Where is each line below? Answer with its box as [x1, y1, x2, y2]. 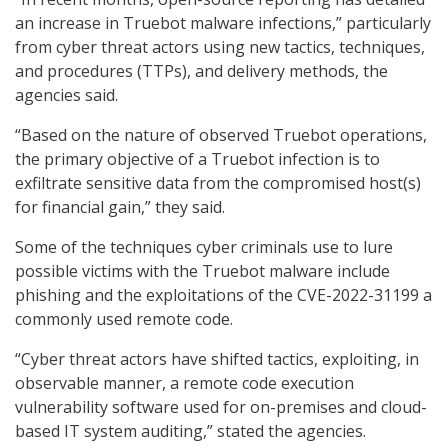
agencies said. [15, 84, 118, 107]
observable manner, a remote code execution [15, 372, 354, 395]
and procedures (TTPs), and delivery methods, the [15, 60, 388, 83]
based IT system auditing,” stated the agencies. [15, 420, 366, 443]
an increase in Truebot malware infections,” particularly [15, 12, 431, 35]
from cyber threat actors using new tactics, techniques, [15, 36, 425, 59]
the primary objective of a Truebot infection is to [15, 148, 380, 171]
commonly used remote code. [15, 308, 233, 331]
